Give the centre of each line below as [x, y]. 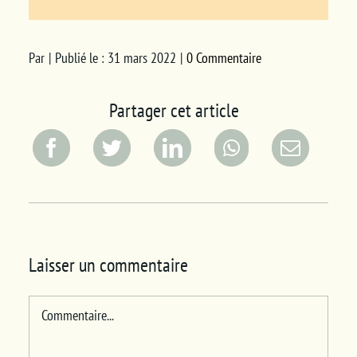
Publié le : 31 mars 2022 [115, 58]
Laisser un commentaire [108, 265]
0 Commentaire [224, 58]
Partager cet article [174, 110]
